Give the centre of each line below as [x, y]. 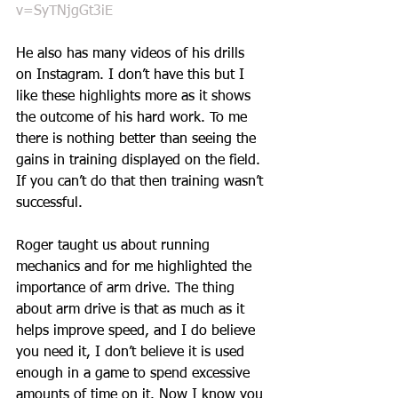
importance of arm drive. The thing [127, 289]
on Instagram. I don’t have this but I [132, 76]
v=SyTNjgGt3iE [64, 12]
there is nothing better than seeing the [138, 140]
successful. [52, 204]
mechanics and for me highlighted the [136, 268]
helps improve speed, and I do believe [138, 332]
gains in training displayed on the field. [140, 161]
